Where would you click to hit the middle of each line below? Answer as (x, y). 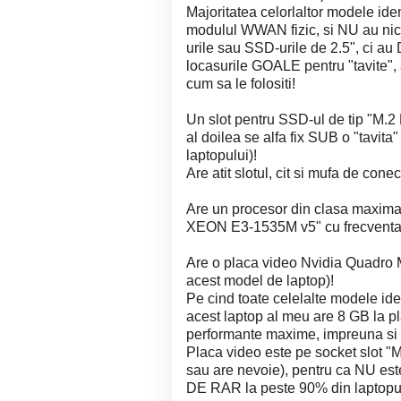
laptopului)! (222, 155)
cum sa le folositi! (241, 84)
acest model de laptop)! (260, 281)
